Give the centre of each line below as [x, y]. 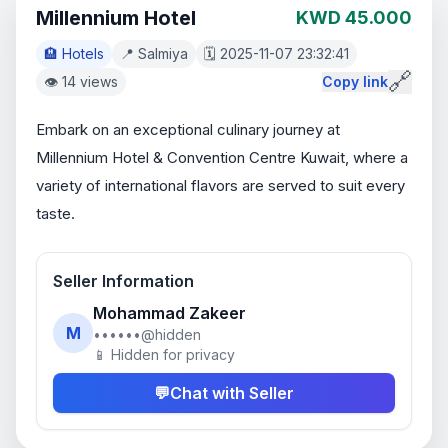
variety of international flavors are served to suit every [220, 185]
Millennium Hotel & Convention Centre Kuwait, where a [222, 157]
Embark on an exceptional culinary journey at [188, 129]
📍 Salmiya [154, 53]
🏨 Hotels [74, 53]
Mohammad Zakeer [169, 313]
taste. [55, 213]
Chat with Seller [232, 393]
